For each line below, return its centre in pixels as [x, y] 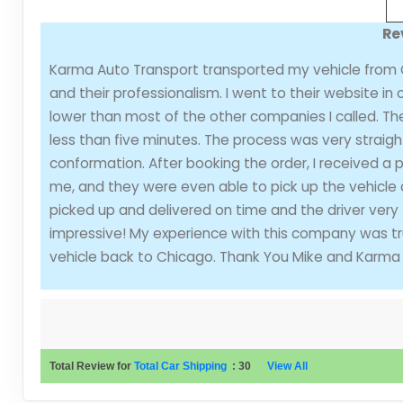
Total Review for [91, 366]
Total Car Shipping [180, 366]
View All [287, 366]
